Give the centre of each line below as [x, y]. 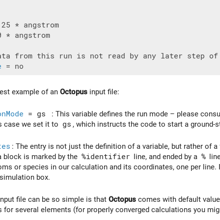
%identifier [106, 156]
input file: [103, 92]
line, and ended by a [165, 156]
